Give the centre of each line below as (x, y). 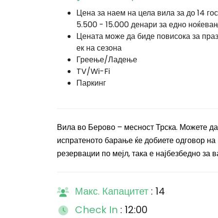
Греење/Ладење (107, 60)
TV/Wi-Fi (93, 71)
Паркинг (91, 83)
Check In (98, 210)
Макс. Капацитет (113, 191)
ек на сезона (99, 48)
